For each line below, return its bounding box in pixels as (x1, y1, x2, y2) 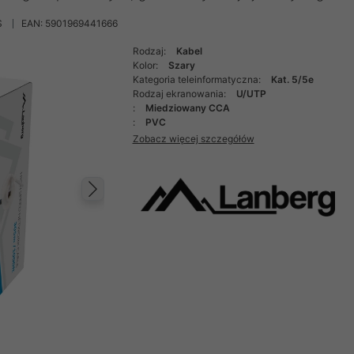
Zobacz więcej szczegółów (132, 132, 254, 145)
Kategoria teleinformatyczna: (132, 73, 263, 85)
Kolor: (132, 59, 160, 71)
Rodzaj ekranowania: (132, 88, 228, 100)
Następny (96, 190, 205, 220)
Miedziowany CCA (145, 102, 230, 114)
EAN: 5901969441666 (21, 17, 118, 29)
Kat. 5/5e (270, 73, 314, 85)
